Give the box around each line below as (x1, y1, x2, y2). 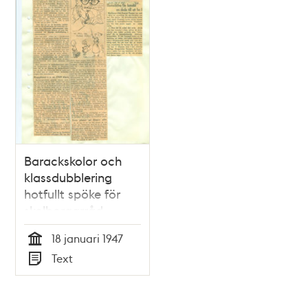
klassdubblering (24, 169, 113, 186)
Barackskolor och (24, 153, 122, 169)
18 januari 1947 (52, 231, 124, 246)
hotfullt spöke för (24, 186, 121, 202)
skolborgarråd (24, 202, 104, 219)
